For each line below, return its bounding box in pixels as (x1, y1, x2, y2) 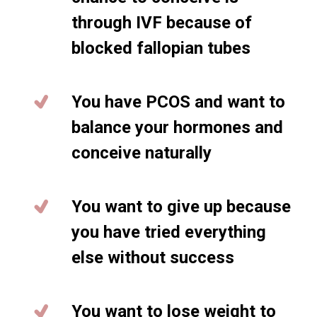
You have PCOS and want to (71, 92, 285, 112)
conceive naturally (71, 143, 212, 163)
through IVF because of (71, 13, 252, 33)
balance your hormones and (71, 117, 283, 137)
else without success (71, 248, 234, 267)
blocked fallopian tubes (71, 38, 250, 58)
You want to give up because (71, 197, 291, 217)
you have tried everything (71, 222, 266, 242)
